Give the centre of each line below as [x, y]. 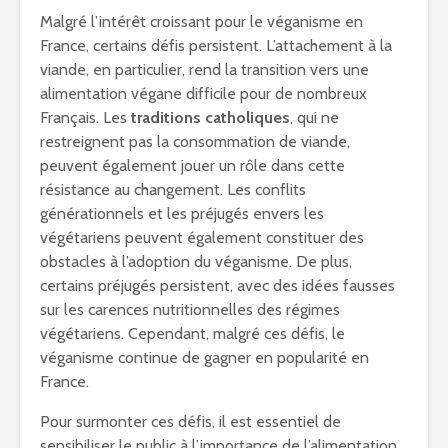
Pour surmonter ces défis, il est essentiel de [190, 421]
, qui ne [314, 117]
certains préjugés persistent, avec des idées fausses [217, 285]
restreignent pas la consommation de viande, [195, 141]
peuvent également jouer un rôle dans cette [192, 165]
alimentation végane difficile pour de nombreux [203, 93]
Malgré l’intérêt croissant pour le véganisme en [201, 21]
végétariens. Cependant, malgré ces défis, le [192, 333]
